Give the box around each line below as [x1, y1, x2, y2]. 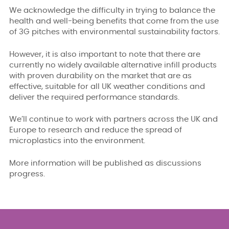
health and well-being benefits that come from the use [9, 17, 219, 25]
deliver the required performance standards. [9, 93, 179, 101]
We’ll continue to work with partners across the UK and [9, 116, 218, 123]
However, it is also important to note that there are [9, 50, 200, 58]
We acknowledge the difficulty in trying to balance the [9, 7, 215, 14]
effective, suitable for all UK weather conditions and [9, 82, 205, 90]
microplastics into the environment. [9, 137, 145, 145]
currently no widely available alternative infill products [9, 61, 217, 69]
